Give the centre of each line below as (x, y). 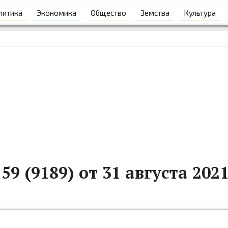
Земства (155, 12)
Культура (200, 12)
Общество (108, 12)
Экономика (56, 12)
